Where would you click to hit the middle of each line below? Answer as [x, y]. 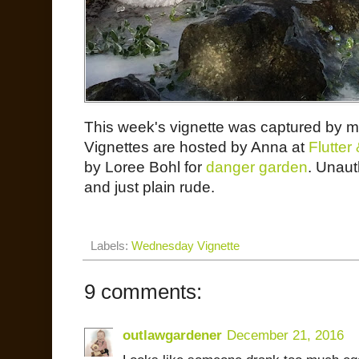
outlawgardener [172, 336]
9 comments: [143, 292]
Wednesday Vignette [186, 246]
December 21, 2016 [285, 336]
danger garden [257, 167]
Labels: [111, 246]
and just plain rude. [149, 188]
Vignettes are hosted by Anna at [196, 147]
